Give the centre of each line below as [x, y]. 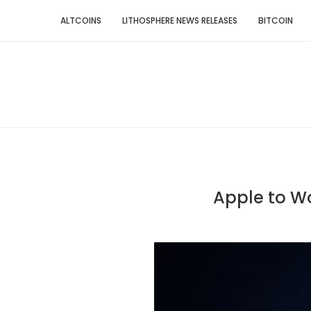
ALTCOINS [81, 20]
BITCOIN [276, 20]
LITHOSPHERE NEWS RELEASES [180, 20]
